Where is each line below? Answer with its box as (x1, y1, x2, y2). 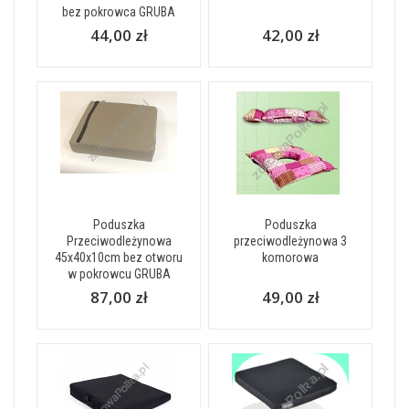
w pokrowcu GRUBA (67, 266, 171, 281)
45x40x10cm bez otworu (55, 249, 183, 265)
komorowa (262, 249, 319, 265)
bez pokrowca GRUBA (62, 4, 175, 19)
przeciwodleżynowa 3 (234, 233, 347, 248)
